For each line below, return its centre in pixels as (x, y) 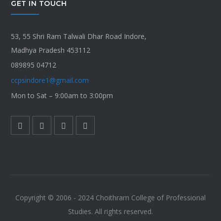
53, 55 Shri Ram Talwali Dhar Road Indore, (79, 36)
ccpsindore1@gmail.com (50, 80)
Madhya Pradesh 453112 (51, 50)
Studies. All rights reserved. (110, 212)
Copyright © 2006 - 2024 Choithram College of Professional (110, 198)
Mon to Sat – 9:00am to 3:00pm (62, 95)
